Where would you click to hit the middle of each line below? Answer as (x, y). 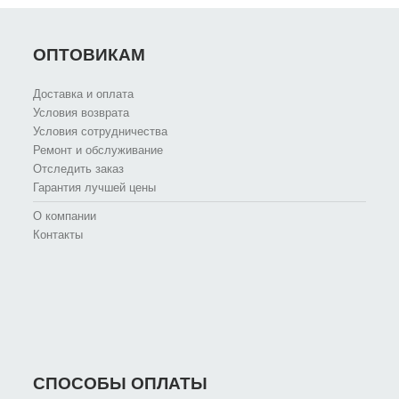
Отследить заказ (79, 169)
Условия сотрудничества (101, 132)
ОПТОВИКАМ (90, 55)
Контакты (58, 235)
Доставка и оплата (84, 94)
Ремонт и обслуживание (98, 151)
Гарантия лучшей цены (95, 188)
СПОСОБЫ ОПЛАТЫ (121, 384)
